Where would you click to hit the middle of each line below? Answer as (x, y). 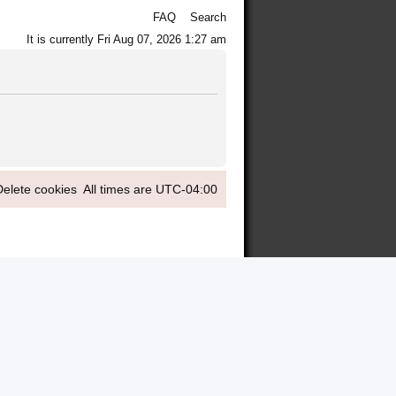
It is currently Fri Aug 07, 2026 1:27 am (126, 39)
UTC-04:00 (187, 189)
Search (208, 17)
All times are (119, 189)
